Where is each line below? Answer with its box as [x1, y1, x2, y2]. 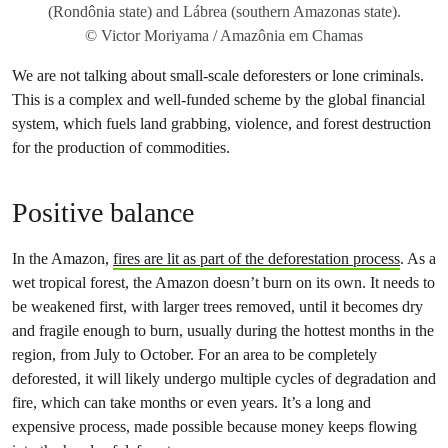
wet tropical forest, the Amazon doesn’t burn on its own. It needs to [12, 273, 435, 292]
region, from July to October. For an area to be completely [12, 345, 377, 364]
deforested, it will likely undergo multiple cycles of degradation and [12, 369, 436, 388]
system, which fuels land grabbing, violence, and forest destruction [12, 114, 431, 133]
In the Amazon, [12, 249, 113, 268]
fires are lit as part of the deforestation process [113, 249, 400, 268]
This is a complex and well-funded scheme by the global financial [12, 90, 425, 109]
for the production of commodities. [12, 138, 230, 157]
